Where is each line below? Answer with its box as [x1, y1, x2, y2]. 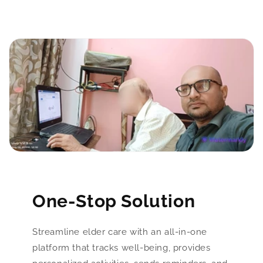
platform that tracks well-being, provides [32, 242, 211, 254]
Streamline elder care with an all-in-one [32, 227, 208, 238]
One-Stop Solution [32, 191, 195, 212]
